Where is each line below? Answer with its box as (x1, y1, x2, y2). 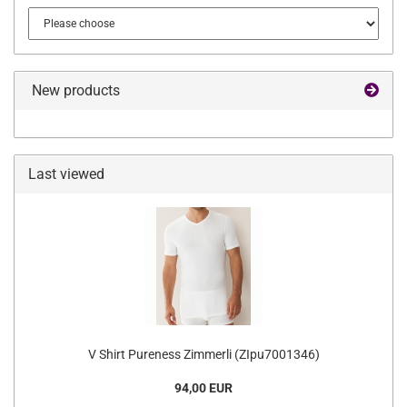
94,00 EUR (174, 381, 233, 395)
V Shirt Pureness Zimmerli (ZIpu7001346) (87, 347, 320, 362)
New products (28, 82, 120, 99)
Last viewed (28, 165, 104, 183)
